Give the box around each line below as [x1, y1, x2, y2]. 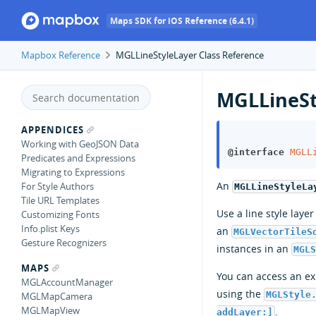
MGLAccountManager [21, 276, 113, 288]
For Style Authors [21, 180, 94, 193]
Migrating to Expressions [21, 166, 125, 178]
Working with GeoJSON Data [21, 138, 139, 150]
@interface [227, 146, 284, 157]
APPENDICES [21, 123, 84, 136]
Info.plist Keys [21, 222, 80, 235]
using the [216, 286, 264, 300]
